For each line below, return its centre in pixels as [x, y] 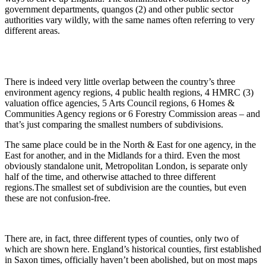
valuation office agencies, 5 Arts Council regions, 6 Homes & [120, 103]
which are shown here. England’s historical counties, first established [133, 249]
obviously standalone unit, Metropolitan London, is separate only [126, 166]
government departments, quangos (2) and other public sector [119, 9]
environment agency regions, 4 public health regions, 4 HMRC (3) [129, 93]
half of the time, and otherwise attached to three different [110, 177]
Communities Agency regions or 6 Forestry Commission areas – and [132, 114]
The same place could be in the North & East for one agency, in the [130, 145]
